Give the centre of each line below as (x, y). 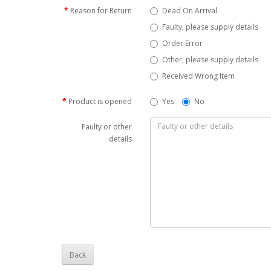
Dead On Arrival (190, 11)
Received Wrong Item (199, 76)
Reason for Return (101, 11)
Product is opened (100, 101)
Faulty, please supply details (211, 27)
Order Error (183, 43)
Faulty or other (107, 127)
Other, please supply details (211, 60)
